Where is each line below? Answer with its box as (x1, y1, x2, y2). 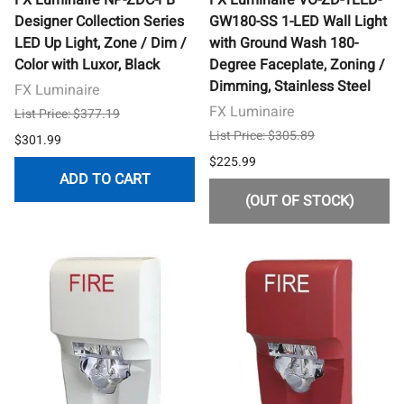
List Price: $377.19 (14, 104, 120, 124)
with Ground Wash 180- (209, 32, 358, 54)
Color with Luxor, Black (14, 53, 160, 76)
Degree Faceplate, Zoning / (209, 53, 385, 76)
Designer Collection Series (14, 10, 184, 32)
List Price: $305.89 (209, 125, 315, 145)
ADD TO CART (59, 168, 151, 190)
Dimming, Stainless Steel (209, 75, 371, 97)
